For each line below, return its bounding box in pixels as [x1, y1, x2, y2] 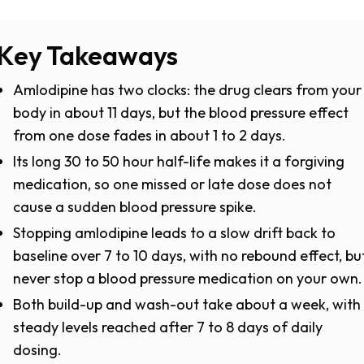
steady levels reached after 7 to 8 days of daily [13, 318, 323, 336]
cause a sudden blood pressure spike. [13, 197, 257, 216]
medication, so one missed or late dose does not [13, 175, 331, 193]
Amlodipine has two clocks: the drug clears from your [13, 80, 362, 99]
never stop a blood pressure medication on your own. [13, 269, 362, 288]
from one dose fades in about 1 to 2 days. [13, 126, 286, 145]
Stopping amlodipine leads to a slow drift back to [13, 223, 336, 242]
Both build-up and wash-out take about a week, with [13, 295, 361, 314]
